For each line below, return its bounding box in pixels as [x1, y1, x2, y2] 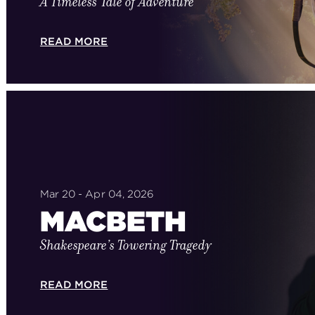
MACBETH [39, 203, 186, 238]
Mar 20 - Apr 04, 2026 [39, 187, 154, 200]
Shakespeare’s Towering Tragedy [39, 235, 212, 255]
